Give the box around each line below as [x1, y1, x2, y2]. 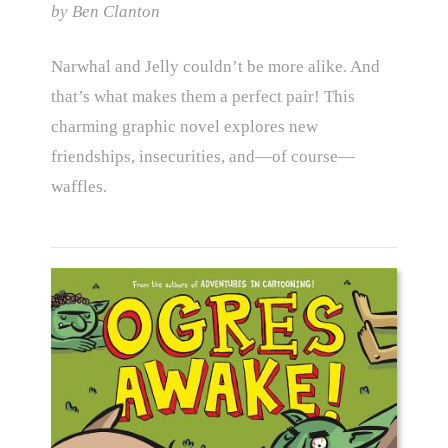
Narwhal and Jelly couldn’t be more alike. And [50, 57, 380, 77]
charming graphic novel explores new [50, 117, 318, 137]
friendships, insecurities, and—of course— [50, 147, 355, 167]
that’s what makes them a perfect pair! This [50, 87, 355, 107]
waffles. [50, 177, 107, 197]
